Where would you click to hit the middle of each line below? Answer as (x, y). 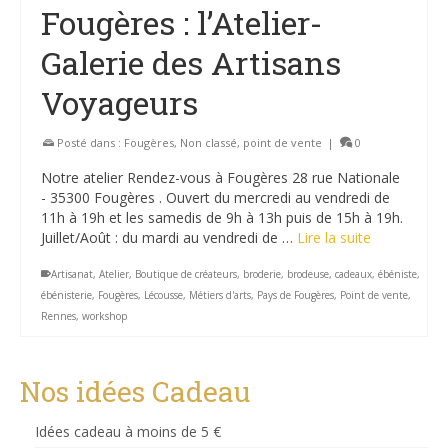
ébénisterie (66, 295)
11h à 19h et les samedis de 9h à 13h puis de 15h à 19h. (222, 217)
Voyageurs (119, 102)
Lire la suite (334, 237)
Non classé (208, 142)
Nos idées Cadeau (135, 391)
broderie (262, 274)
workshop (104, 316)
